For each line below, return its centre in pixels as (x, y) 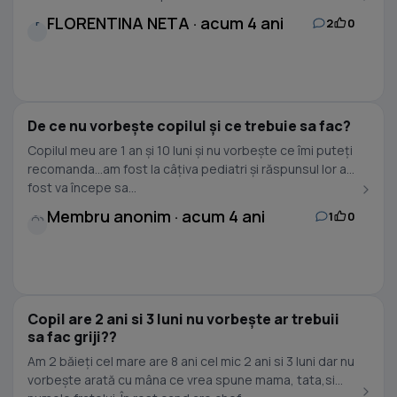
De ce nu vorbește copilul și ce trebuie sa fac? (189, 126)
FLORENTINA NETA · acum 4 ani (165, 23)
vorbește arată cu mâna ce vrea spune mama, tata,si (181, 380)
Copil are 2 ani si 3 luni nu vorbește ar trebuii (183, 319)
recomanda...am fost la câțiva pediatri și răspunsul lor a (187, 169)
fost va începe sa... (82, 187)
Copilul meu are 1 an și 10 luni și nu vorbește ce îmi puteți (190, 150)
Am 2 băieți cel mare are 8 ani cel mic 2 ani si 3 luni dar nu (191, 361)
